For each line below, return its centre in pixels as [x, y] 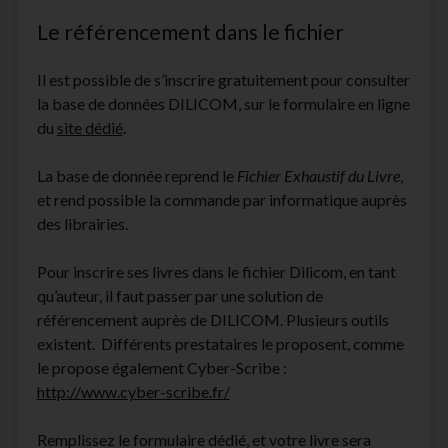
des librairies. [82, 223]
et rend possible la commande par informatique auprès [221, 199]
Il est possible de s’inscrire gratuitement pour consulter [223, 79]
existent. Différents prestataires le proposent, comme [220, 343]
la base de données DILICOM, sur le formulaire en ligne [223, 103]
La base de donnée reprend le [136, 175]
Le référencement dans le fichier [190, 31]
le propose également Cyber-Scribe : [161, 367]
